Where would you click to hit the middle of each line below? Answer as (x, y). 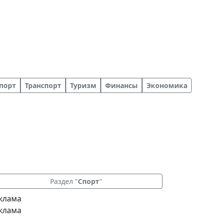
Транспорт (43, 85)
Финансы (121, 85)
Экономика (167, 85)
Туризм (83, 85)
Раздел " (64, 181)
